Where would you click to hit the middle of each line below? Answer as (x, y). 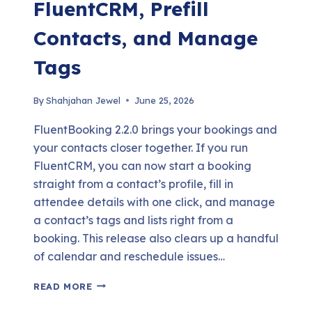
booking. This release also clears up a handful (156, 238)
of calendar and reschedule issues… (129, 256)
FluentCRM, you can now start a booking (142, 165)
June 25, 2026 (165, 100)
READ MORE (63, 286)
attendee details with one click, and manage (154, 202)
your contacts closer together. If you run (141, 147)
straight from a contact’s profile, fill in (133, 184)
